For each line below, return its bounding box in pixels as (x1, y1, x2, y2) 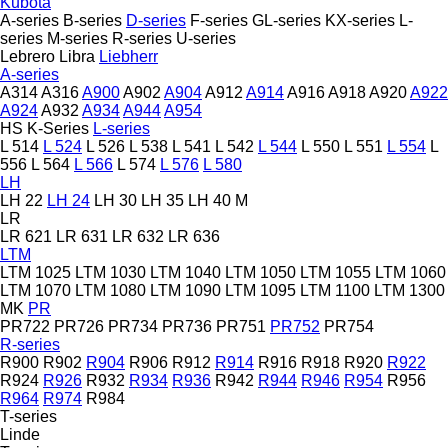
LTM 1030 (75, 263, 146, 281)
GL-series (252, 11, 321, 29)
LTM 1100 (300, 281, 370, 299)
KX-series (325, 11, 395, 29)
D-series (126, 11, 186, 29)
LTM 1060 (375, 263, 446, 281)
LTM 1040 (150, 263, 221, 281)
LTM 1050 (225, 263, 296, 281)
